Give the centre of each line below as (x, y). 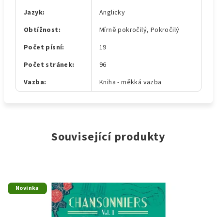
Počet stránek (48, 65)
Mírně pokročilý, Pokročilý (139, 30)
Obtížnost (41, 30)
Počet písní (43, 47)
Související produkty (108, 137)
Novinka (27, 188)
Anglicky (112, 13)
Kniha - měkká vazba (131, 82)
